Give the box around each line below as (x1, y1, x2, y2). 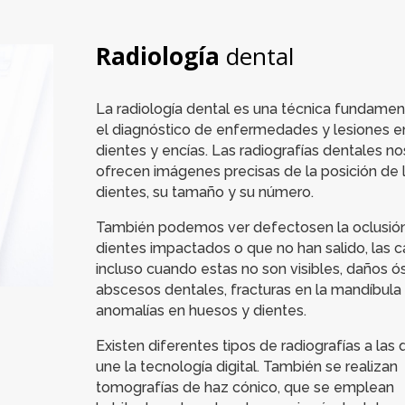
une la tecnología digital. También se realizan (95, 357, 398, 375)
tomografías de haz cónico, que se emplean (95, 378, 394, 396)
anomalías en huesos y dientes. (95, 301, 306, 319)
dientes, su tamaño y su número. (95, 183, 314, 201)
